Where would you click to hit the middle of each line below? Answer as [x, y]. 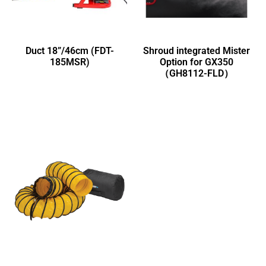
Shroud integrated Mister [197, 51]
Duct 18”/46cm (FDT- [69, 51]
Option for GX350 [197, 62]
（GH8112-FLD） [197, 73]
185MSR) [69, 62]
